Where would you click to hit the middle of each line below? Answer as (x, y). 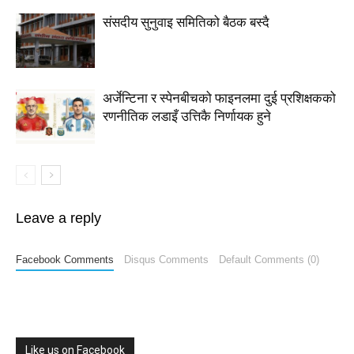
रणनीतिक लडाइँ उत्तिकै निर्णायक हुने (187, 116)
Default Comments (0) (269, 260)
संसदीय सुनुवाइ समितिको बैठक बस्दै (186, 22)
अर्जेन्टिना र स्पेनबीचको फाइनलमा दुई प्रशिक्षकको (219, 98)
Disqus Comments (166, 260)
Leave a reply (58, 218)
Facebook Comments (65, 260)
